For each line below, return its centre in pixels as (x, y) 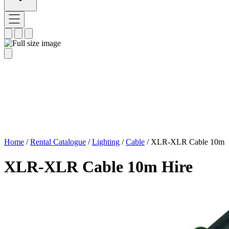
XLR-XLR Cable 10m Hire (98, 167)
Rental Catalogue (58, 142)
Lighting (106, 142)
